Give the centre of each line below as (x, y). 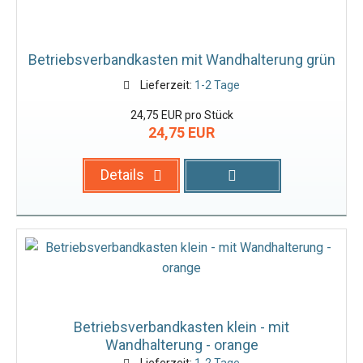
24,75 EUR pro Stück (181, 115)
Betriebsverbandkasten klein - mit (181, 327)
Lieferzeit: (166, 85)
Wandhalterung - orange (181, 345)
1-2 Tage (217, 85)
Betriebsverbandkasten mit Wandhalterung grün (181, 60)
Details (122, 175)
